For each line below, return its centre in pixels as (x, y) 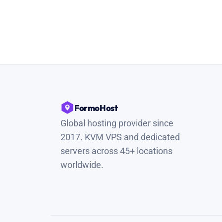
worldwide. (82, 165)
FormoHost (96, 108)
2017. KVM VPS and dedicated (120, 137)
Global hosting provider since (117, 123)
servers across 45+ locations (116, 151)
